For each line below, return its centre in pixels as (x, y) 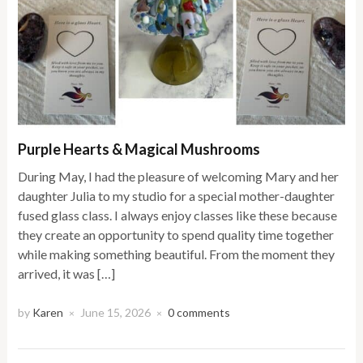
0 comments (199, 313)
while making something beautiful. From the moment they (177, 254)
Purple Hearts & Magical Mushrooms (139, 149)
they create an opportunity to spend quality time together (176, 235)
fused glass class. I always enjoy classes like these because (178, 216)
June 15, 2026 (116, 313)
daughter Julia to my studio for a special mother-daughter (177, 196)
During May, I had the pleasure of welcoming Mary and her (179, 177)
